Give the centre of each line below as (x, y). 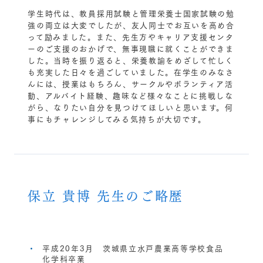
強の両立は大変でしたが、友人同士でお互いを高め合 (131, 24)
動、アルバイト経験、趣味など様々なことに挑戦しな (131, 95)
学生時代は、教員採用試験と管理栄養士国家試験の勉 (131, 13)
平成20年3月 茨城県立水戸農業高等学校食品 (133, 247)
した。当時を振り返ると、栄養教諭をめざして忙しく (131, 60)
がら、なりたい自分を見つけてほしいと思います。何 (131, 107)
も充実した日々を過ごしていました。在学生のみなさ (131, 71)
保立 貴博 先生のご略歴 (106, 195)
